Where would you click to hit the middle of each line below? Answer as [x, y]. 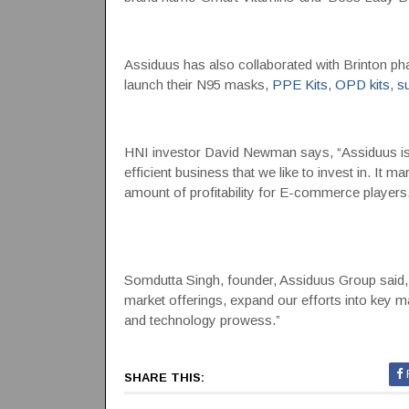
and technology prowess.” [202, 320]
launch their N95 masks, [198, 84]
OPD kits [362, 84]
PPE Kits [299, 84]
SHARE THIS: [164, 378]
